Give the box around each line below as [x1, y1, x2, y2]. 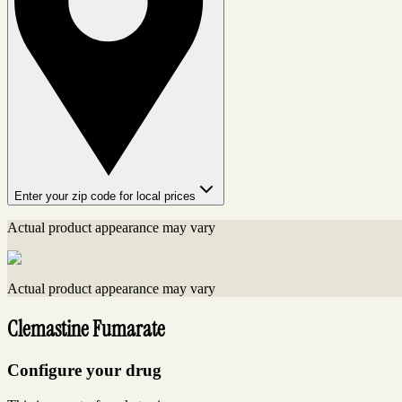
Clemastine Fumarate [7, 315, 165, 344]
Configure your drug [7, 361, 162, 380]
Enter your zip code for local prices [14, 189, 196, 204]
